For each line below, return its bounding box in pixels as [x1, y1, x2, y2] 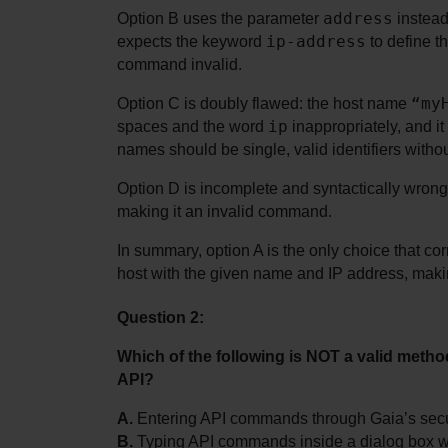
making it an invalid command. [117, 202, 332, 220]
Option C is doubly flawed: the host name [117, 94, 411, 112]
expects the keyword [117, 32, 266, 50]
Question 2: [117, 309, 204, 327]
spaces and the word [117, 117, 268, 135]
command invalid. [117, 55, 242, 73]
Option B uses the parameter [117, 9, 323, 27]
